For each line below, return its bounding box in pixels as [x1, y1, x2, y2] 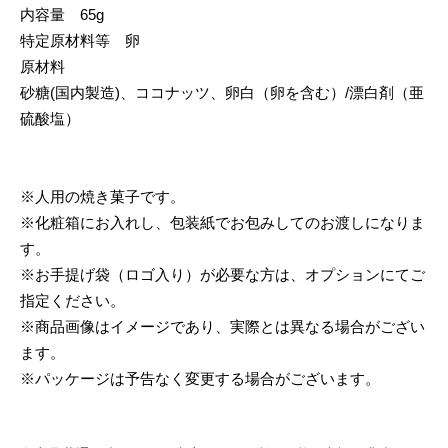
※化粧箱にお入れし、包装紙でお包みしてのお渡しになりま [20, 213, 425, 231]
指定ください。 [20, 291, 125, 309]
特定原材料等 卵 [20, 31, 140, 49]
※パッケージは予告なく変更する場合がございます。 [20, 369, 380, 387]
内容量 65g [20, 5, 104, 23]
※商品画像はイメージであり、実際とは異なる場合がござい [20, 317, 425, 335]
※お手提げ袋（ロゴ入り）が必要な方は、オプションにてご [20, 265, 425, 283]
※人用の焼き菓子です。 [20, 187, 185, 205]
